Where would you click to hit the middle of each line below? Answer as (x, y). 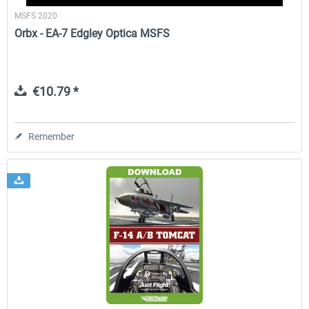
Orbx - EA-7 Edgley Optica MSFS (92, 34)
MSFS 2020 (36, 16)
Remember (52, 137)
